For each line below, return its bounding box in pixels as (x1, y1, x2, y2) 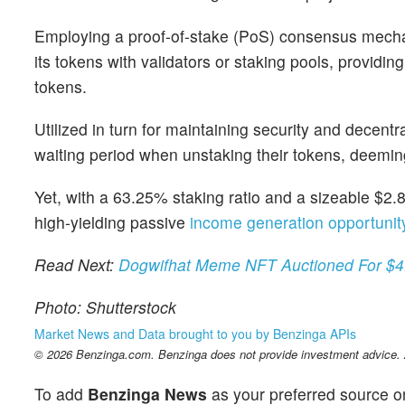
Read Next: (34, 253, 118, 277)
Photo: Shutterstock (34, 296, 176, 319)
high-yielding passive (34, 210, 190, 233)
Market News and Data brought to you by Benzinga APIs (34, 325, 356, 344)
